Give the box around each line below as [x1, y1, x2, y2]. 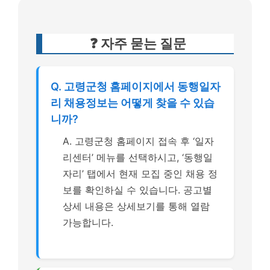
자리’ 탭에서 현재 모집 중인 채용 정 [63, 168, 218, 180]
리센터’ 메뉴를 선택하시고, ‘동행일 [63, 151, 213, 163]
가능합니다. [63, 216, 113, 228]
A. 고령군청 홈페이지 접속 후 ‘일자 [63, 135, 214, 147]
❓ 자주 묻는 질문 [90, 36, 186, 51]
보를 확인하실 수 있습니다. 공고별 [63, 184, 212, 196]
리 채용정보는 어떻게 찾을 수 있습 [51, 96, 215, 109]
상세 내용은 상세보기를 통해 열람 [63, 200, 210, 212]
